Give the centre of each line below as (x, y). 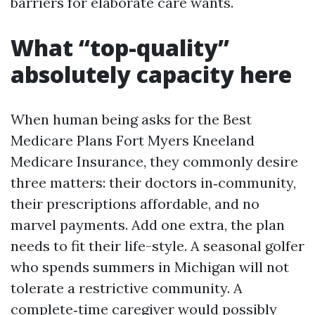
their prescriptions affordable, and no (135, 204)
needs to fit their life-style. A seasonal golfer (157, 246)
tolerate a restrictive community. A (127, 288)
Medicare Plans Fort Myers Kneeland (133, 140)
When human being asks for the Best (131, 119)
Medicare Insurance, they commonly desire (154, 161)
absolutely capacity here (151, 74)
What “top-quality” (120, 47)
